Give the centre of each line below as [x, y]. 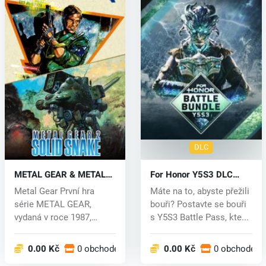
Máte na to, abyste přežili [199, 191]
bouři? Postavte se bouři [198, 204]
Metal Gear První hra [54, 191]
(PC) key [167, 185]
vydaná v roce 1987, [53, 217]
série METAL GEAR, [53, 204]
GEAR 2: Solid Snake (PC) [65, 185]
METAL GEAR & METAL [60, 174]
